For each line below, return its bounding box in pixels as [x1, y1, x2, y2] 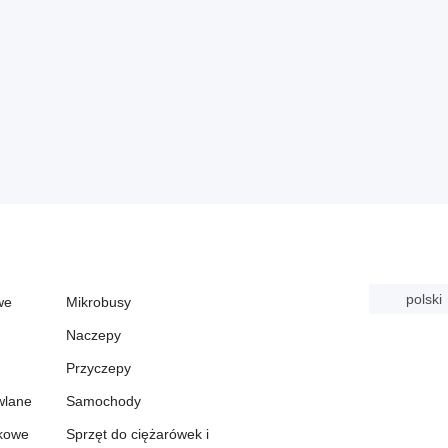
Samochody [65, 393, 141, 409]
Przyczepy [65, 360, 131, 376]
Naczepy [65, 327, 121, 343]
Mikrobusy [65, 294, 131, 310]
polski [405, 291, 442, 307]
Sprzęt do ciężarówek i [65, 426, 209, 442]
